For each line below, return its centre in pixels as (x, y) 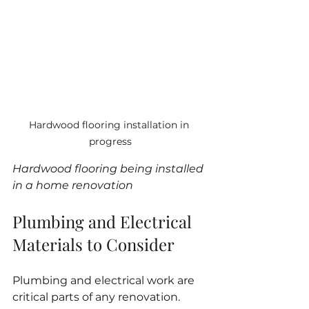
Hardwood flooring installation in (110, 125)
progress (110, 142)
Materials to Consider (93, 245)
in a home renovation (73, 186)
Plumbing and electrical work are (105, 281)
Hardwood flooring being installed (109, 169)
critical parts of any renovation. (98, 297)
